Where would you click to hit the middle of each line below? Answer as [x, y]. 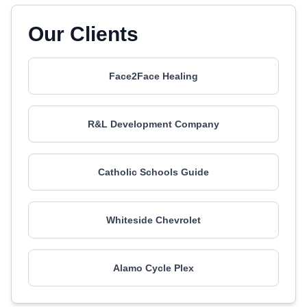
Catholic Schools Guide [153, 172]
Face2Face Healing [153, 76]
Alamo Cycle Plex [153, 268]
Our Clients [83, 34]
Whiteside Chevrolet [153, 220]
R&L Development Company [153, 124]
